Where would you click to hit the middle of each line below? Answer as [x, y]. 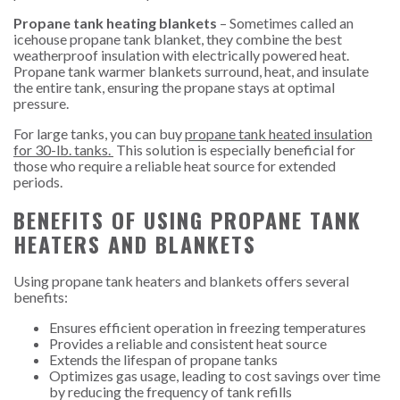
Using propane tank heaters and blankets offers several [181, 281]
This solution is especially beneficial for [234, 149]
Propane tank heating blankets [115, 22]
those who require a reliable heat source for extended [175, 165]
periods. [38, 181]
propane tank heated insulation [279, 133]
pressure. [42, 103]
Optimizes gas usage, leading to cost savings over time [215, 376]
